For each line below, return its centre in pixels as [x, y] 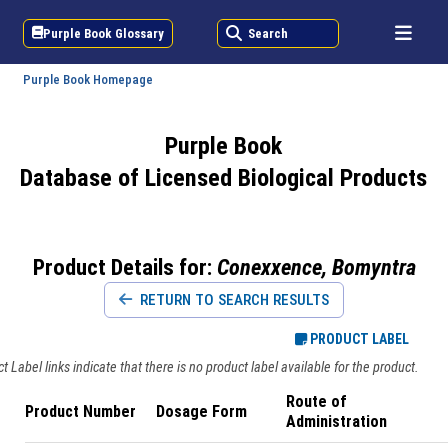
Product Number [80, 411]
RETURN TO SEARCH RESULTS [232, 300]
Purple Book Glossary [104, 33]
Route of [317, 401]
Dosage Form [201, 411]
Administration [337, 421]
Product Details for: [124, 267]
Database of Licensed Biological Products [224, 178]
